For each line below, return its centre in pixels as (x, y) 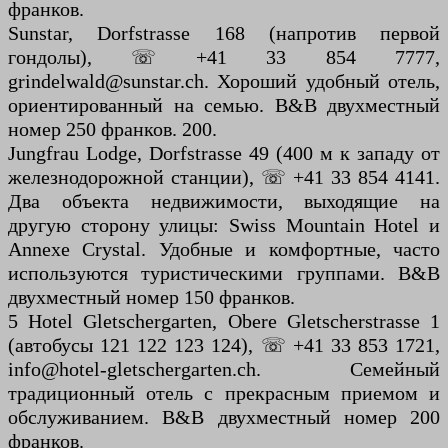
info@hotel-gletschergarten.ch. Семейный (224, 369)
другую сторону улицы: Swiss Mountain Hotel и (224, 225)
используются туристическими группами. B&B (224, 273)
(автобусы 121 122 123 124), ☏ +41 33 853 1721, (224, 345)
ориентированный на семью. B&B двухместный (224, 105)
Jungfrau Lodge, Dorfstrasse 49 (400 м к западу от (224, 153)
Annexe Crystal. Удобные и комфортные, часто (224, 249)
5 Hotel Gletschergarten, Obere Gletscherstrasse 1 (224, 321)
